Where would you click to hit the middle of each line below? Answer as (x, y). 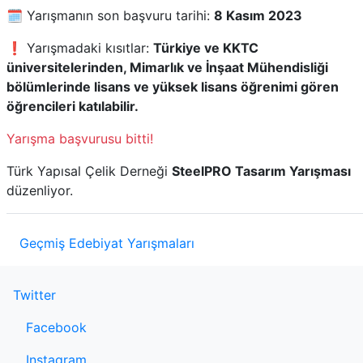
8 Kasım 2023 (258, 15)
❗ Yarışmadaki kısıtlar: (80, 48)
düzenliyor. (40, 190)
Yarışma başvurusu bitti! (80, 139)
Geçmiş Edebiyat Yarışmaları (107, 243)
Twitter (34, 295)
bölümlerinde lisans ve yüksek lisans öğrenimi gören (173, 87)
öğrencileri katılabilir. (73, 106)
